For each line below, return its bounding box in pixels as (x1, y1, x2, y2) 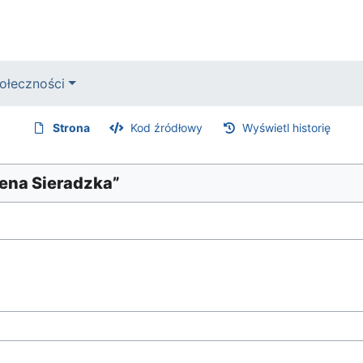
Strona (53, 121, 91, 135)
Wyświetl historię (242, 121, 331, 135)
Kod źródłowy (130, 121, 203, 135)
